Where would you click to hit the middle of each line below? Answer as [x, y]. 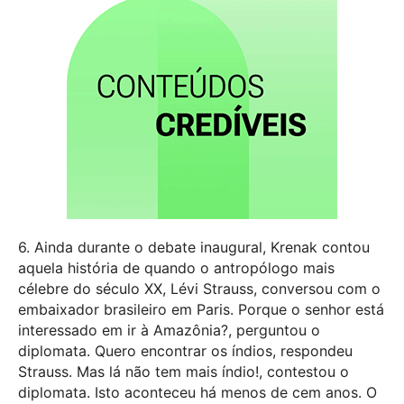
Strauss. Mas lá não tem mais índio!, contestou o [184, 371]
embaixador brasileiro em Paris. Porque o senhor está [201, 309]
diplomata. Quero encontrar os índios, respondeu [185, 350]
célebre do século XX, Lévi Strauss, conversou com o [199, 288]
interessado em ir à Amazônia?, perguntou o [169, 330]
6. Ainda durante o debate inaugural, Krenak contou [194, 247]
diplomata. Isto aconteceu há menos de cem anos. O [197, 392]
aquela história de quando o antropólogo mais [176, 267]
